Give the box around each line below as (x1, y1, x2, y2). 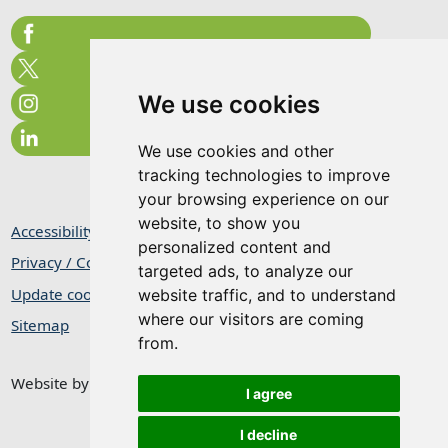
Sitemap (11, 315, 70, 336)
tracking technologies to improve (137, 165, 390, 185)
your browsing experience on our (137, 189, 389, 209)
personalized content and (137, 237, 331, 257)
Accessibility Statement (11, 220, 174, 241)
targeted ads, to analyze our (137, 261, 353, 281)
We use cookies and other (137, 141, 334, 161)
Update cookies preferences (11, 283, 210, 304)
